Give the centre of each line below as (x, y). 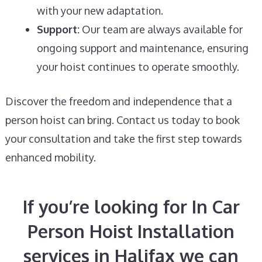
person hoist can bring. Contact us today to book (122, 120)
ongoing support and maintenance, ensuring (142, 48)
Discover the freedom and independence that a (118, 101)
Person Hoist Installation (131, 231)
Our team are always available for (161, 29)
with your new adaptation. (100, 11)
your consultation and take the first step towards (123, 139)
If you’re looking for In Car (131, 206)
